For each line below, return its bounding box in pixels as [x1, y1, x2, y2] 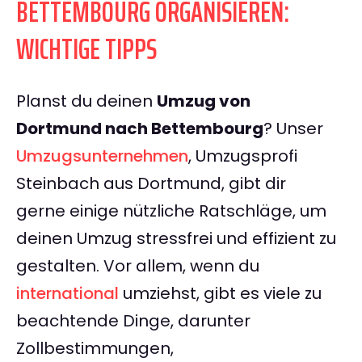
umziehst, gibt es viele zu [119, 282, 322, 305]
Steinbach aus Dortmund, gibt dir [16, 172, 286, 196]
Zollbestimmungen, [16, 337, 174, 360]
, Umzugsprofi [188, 145, 297, 168]
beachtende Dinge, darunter [16, 309, 250, 333]
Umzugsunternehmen [16, 145, 188, 168]
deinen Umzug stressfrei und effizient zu [16, 227, 336, 250]
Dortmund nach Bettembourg [16, 117, 263, 141]
